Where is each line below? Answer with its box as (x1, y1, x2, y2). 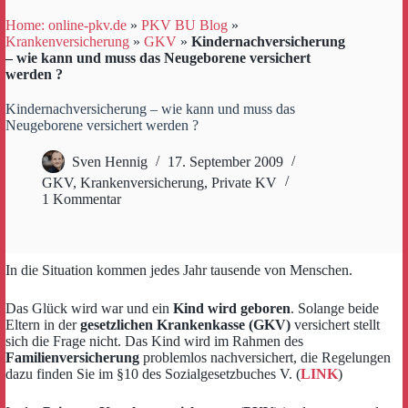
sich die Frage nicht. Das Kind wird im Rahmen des (5, 333, 303, 349)
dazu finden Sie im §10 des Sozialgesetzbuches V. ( (5, 366, 301, 382)
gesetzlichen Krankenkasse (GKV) (80, 317, 291, 332)
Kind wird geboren (173, 301, 291, 316)
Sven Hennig (72, 154, 148, 170)
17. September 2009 (168, 154, 283, 170)
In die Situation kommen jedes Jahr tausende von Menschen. (5, 262, 352, 278)
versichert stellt (291, 317, 380, 332)
